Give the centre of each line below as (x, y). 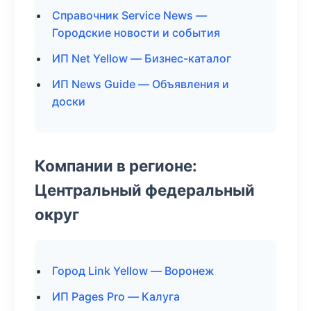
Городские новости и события (136, 33)
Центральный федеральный (145, 190)
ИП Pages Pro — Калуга (116, 296)
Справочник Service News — (129, 15)
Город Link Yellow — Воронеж (133, 271)
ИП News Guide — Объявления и (141, 84)
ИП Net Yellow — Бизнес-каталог (142, 58)
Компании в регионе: (116, 166)
